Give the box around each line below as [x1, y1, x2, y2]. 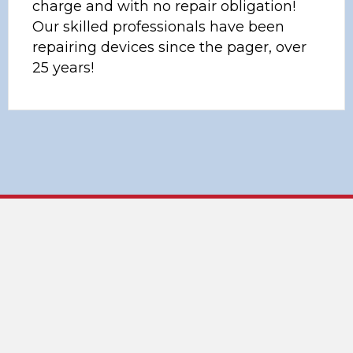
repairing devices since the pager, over [32, 38, 307, 56]
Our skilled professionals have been [32, 17, 284, 35]
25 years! [32, 58, 94, 76]
